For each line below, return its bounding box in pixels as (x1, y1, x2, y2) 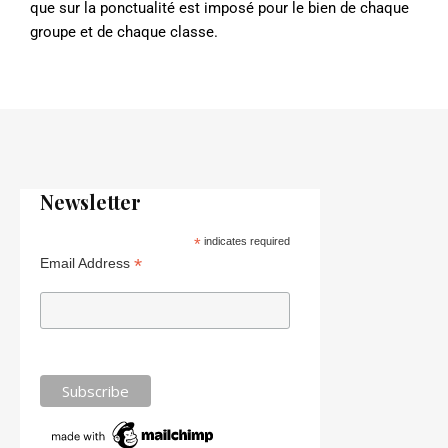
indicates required (200, 234, 290, 247)
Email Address (40, 254, 134, 271)
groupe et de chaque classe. (30, 22, 222, 41)
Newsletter (40, 188, 141, 215)
